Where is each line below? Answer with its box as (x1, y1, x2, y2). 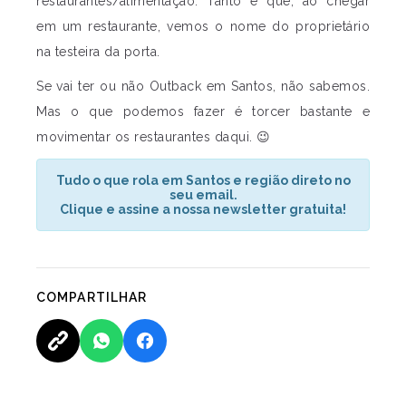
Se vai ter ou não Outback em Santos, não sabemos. (36, 79, 370, 93)
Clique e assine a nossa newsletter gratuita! (60, 202, 346, 217)
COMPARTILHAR (36, 290, 148, 304)
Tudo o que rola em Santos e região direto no (55, 173, 351, 188)
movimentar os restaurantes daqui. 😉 (36, 130, 271, 144)
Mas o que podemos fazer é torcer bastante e (36, 104, 370, 119)
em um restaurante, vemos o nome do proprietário (36, 19, 370, 34)
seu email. (169, 188, 237, 202)
